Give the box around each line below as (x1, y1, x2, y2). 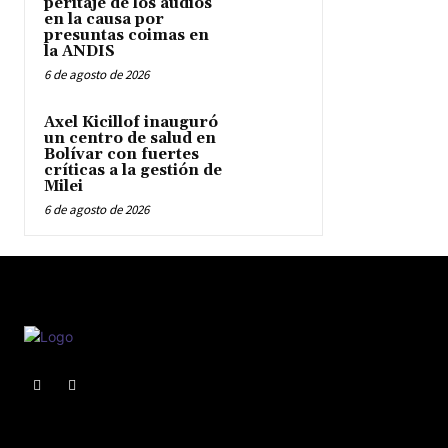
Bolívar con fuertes (44, 145, 199, 165)
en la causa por (44, 10, 164, 30)
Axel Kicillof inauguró (44, 113, 218, 133)
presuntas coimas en (44, 26, 209, 46)
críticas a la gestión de (44, 161, 222, 181)
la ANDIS (44, 42, 115, 62)
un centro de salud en (44, 129, 216, 149)
